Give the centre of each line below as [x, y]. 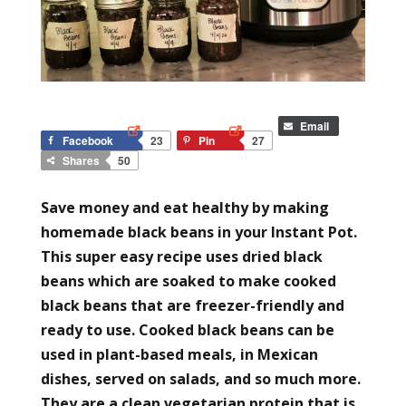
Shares [81, 160]
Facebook [87, 140]
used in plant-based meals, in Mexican [179, 354]
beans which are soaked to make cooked [188, 280]
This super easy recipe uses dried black [181, 256]
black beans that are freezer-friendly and [192, 305]
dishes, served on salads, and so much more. [200, 378]
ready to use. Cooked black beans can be [187, 329]
